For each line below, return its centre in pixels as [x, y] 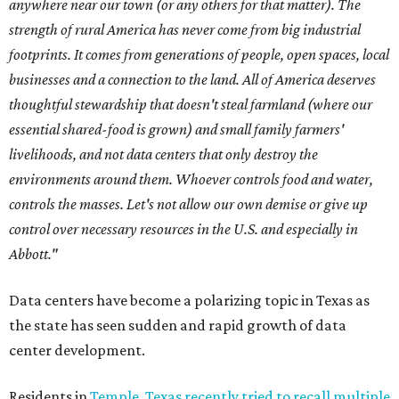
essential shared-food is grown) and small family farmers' [176, 130]
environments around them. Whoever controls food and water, [191, 179]
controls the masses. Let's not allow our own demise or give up [188, 204]
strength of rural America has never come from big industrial [185, 30]
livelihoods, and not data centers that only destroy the [163, 155]
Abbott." [33, 254]
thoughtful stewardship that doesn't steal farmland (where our [191, 105]
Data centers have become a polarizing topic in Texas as [189, 301]
